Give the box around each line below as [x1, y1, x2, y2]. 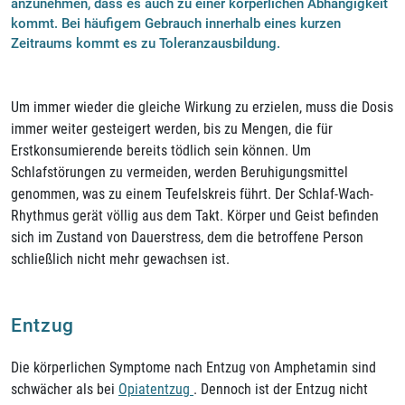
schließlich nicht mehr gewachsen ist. [11, 250, 230, 268]
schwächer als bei [11, 380, 118, 398]
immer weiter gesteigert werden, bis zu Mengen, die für [11, 120, 333, 138]
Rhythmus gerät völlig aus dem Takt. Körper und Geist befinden [11, 207, 379, 225]
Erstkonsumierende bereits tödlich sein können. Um [11, 142, 311, 160]
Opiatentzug [118, 380, 193, 398]
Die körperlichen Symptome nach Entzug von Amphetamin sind [11, 358, 376, 376]
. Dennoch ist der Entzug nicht [193, 380, 368, 398]
